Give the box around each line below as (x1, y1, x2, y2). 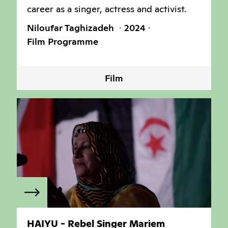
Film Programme (27, 35, 98, 47)
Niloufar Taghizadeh (27, 21, 117, 34)
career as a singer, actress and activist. (27, 3, 186, 15)
